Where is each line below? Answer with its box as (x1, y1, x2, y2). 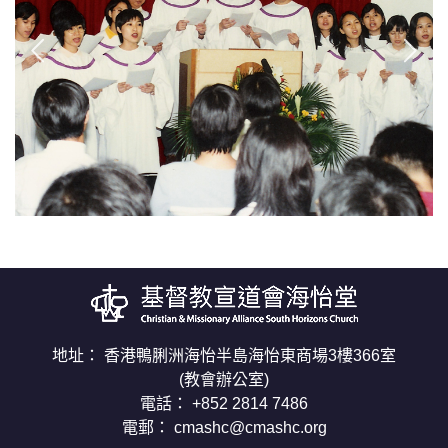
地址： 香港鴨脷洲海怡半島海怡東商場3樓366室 (52, 347, 396, 365)
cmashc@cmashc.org (173, 419, 327, 437)
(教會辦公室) (179, 371, 269, 389)
